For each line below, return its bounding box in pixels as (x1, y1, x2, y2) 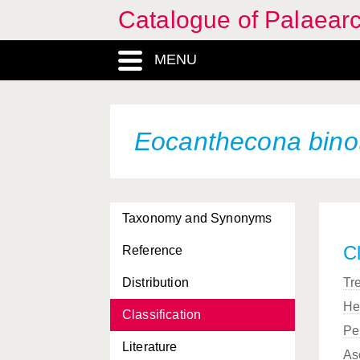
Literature (122, 340, 178, 354)
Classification (122, 308, 202, 321)
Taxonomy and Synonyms (122, 211, 272, 225)
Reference (122, 243, 183, 257)
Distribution (122, 276, 189, 289)
